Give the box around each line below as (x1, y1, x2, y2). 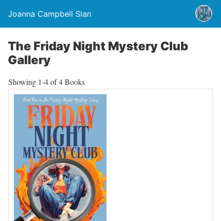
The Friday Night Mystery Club (8, 39, 188, 53)
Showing (8, 76, 38, 87)
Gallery (8, 53, 51, 67)
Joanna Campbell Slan (8, 9, 91, 19)
